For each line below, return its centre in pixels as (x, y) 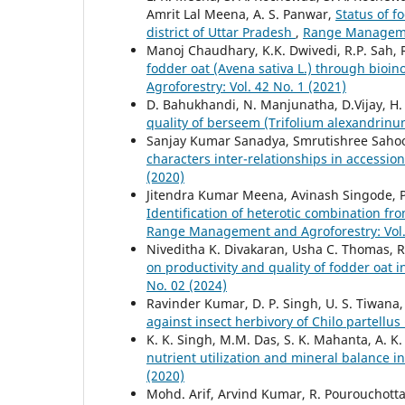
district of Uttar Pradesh (221, 32)
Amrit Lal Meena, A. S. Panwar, (241, 14)
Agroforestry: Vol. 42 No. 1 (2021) (246, 86)
